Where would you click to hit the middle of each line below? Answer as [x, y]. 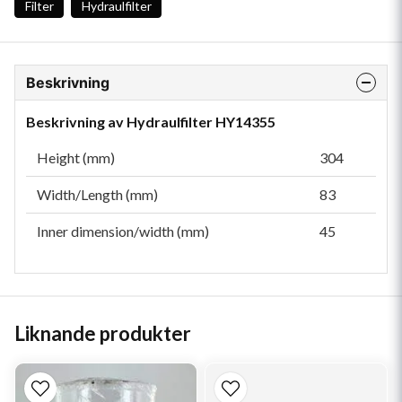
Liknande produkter [103, 333]
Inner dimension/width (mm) [123, 231]
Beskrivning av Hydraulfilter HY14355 [151, 122]
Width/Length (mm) [97, 194]
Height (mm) [76, 157]
